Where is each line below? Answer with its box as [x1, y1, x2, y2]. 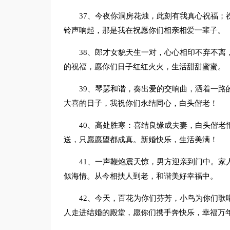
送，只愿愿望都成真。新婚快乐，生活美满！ [63, 136, 218, 144]
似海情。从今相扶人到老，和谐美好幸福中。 [63, 172, 218, 180]
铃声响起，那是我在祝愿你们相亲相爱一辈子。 [63, 26, 225, 34]
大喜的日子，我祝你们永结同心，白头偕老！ [63, 99, 218, 107]
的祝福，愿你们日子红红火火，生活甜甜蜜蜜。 [63, 63, 225, 71]
